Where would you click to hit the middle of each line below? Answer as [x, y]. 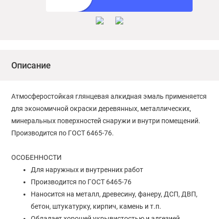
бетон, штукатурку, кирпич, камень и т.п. [96, 207]
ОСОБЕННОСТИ [36, 158]
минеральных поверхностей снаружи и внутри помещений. [106, 121]
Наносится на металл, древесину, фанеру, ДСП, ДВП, [114, 194]
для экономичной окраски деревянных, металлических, [101, 109]
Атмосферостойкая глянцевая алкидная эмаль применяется [109, 97]
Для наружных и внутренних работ [87, 170]
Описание [31, 66]
